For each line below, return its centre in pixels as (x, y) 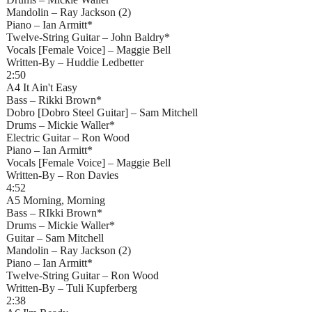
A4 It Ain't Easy (42, 87)
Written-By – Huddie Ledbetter (75, 62)
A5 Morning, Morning (56, 200)
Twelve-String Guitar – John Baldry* (88, 37)
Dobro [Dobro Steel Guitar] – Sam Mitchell (102, 112)
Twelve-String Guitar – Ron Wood (83, 275)
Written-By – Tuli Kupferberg (72, 288)
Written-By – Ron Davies (62, 175)
